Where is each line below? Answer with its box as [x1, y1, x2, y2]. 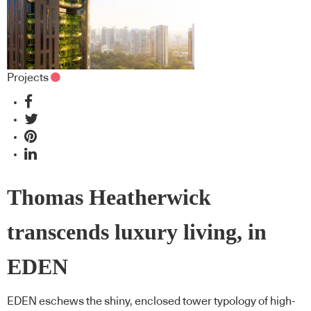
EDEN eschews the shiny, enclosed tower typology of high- [7, 296, 296, 308]
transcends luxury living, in [7, 219, 267, 244]
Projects [7, 72, 49, 83]
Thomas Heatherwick [7, 185, 211, 210]
